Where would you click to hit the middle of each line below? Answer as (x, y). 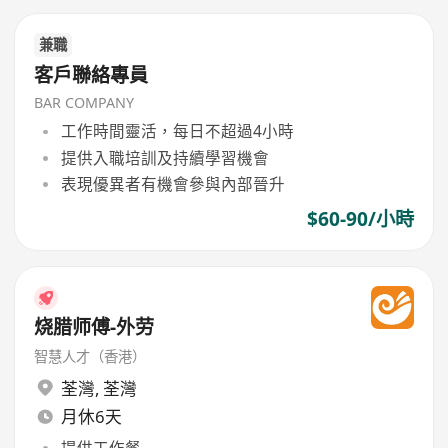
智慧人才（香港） (90, 357)
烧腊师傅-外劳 (94, 327)
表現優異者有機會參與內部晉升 (172, 183)
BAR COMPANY (84, 102)
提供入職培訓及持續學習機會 (164, 157)
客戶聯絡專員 (91, 75)
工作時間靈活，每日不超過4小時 (177, 131)
